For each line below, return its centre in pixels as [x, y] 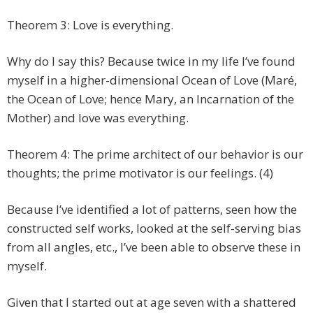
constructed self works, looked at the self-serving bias [154, 228]
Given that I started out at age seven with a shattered [152, 303]
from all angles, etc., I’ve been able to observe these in [154, 247]
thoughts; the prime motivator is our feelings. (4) [140, 173]
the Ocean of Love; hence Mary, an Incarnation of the [151, 99]
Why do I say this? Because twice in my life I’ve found [151, 61]
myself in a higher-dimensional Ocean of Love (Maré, [152, 80]
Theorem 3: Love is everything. [90, 25]
